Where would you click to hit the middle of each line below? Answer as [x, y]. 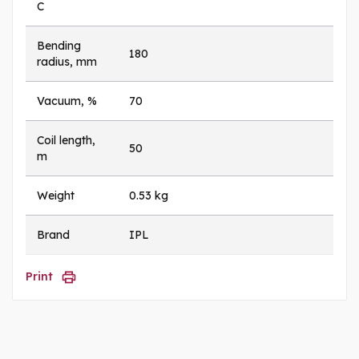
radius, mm [67, 61]
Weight [56, 195]
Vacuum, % [67, 101]
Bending [59, 45]
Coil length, [66, 140]
